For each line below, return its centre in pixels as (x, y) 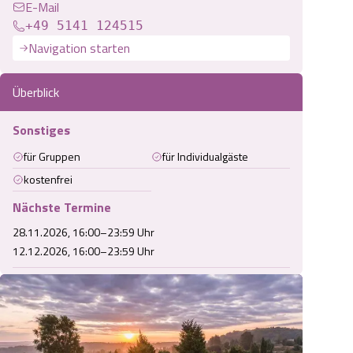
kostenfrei (48, 179)
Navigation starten (79, 48)
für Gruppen (52, 156)
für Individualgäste (205, 156)
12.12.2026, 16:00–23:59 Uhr (84, 251)
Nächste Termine (62, 207)
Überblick (36, 92)
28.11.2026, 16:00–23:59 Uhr (84, 232)
